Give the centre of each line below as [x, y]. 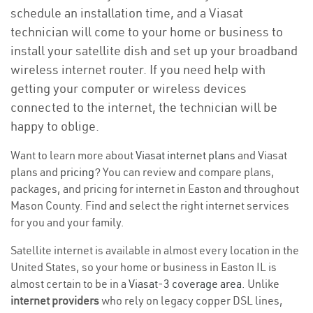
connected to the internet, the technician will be [144, 107]
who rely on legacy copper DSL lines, [191, 300]
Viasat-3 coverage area [185, 284]
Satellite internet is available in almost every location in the [155, 250]
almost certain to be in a [70, 284]
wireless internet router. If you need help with [138, 70]
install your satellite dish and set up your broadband [154, 51]
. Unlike [261, 284]
